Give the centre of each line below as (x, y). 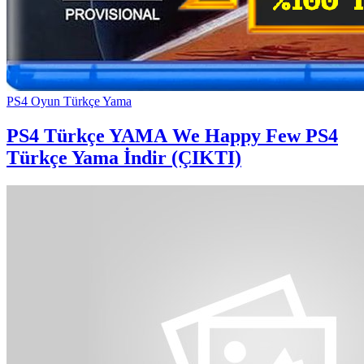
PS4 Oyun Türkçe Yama (69, 101)
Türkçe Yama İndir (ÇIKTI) (124, 157)
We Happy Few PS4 (253, 135)
